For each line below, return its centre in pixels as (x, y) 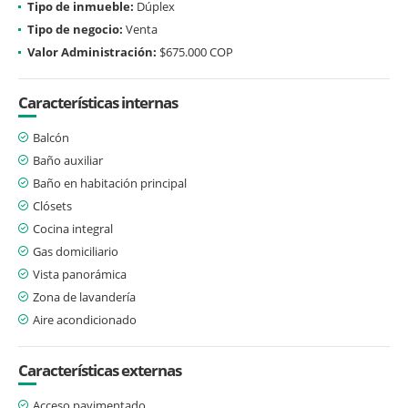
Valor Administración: (92, 51)
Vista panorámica (80, 274)
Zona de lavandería (84, 296)
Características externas (100, 370)
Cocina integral (73, 228)
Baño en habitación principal (110, 183)
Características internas (98, 102)
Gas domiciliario (76, 251)
